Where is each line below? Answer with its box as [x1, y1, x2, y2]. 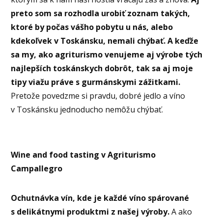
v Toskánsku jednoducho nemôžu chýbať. [11, 104, 165, 115]
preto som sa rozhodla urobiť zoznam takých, [11, 8, 191, 19]
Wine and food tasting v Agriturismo [11, 149, 156, 161]
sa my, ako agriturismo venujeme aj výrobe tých [11, 49, 203, 60]
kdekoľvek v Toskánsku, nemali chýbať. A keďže [11, 35, 199, 47]
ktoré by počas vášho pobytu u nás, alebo [11, 22, 173, 33]
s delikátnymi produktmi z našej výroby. [11, 206, 170, 218]
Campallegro [11, 163, 63, 174]
